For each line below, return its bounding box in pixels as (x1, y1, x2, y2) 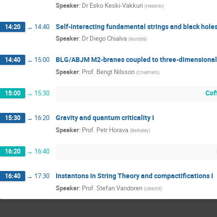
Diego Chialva (90, 34, 127, 43)
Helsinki (146, 2, 162, 9)
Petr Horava (96, 125, 128, 134)
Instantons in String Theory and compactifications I (56, 171, 213, 181)
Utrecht (145, 185, 160, 192)
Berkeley (131, 126, 149, 134)
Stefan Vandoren (96, 183, 142, 192)
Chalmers (138, 68, 158, 76)
